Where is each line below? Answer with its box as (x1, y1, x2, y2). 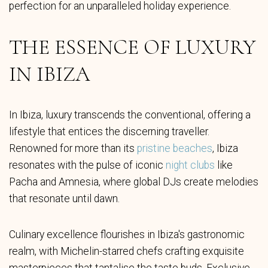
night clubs (166, 159, 215, 171)
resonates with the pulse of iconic (9, 159, 166, 171)
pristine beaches (137, 142, 212, 154)
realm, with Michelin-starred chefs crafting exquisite (9, 245, 244, 257)
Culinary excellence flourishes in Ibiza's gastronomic (9, 229, 245, 240)
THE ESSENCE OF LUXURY (9, 34, 256, 60)
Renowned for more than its (9, 142, 137, 154)
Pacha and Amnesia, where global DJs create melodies (9, 176, 258, 188)
